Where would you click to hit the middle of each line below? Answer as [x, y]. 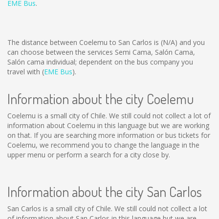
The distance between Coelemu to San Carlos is [84, 42]
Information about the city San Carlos [105, 192]
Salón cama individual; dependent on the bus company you [100, 62]
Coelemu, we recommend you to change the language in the [103, 145]
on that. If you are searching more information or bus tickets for [109, 135]
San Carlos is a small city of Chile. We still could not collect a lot [107, 208]
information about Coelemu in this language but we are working [108, 125]
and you [191, 42]
